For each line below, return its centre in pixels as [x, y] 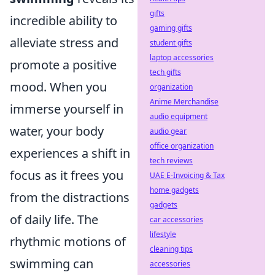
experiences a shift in [70, 153]
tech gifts [165, 72]
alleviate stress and [64, 43]
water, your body [57, 131]
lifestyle [163, 234]
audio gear [168, 131]
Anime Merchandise [184, 102]
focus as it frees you [67, 175]
